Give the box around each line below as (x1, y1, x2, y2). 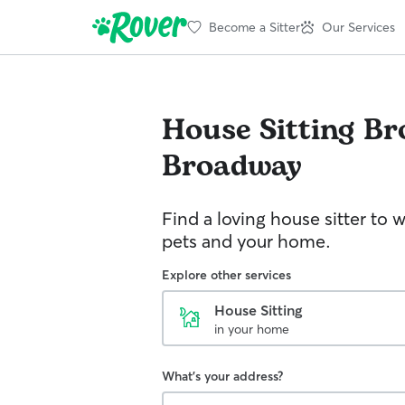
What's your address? (162, 368, 283, 384)
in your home (214, 321, 289, 337)
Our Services (322, 18, 395, 35)
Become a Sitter (209, 18, 300, 35)
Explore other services (162, 267, 291, 283)
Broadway (162, 145, 302, 189)
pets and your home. (162, 230, 331, 252)
